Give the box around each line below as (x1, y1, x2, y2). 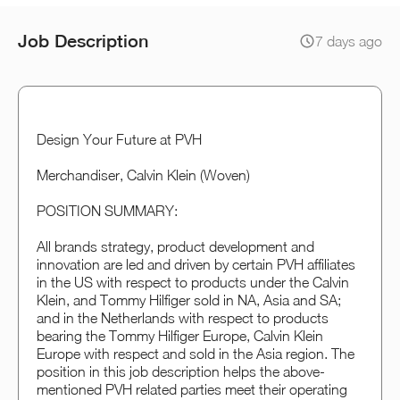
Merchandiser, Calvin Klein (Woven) (37, 167, 250, 184)
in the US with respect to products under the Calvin (37, 274, 349, 291)
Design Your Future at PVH (37, 131, 202, 148)
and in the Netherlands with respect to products (37, 310, 329, 327)
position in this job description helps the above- (37, 363, 325, 380)
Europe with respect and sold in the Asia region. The (37, 346, 354, 362)
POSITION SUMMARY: (37, 203, 178, 220)
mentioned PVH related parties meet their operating (37, 381, 347, 398)
